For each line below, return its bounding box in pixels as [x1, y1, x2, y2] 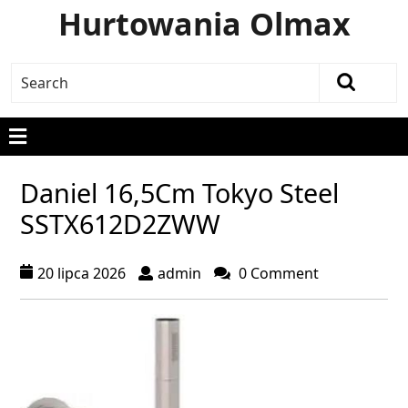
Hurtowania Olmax [57, 3, 351, 45]
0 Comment [235, 263, 319, 283]
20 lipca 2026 [37, 263, 126, 283]
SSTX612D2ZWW [20, 206, 220, 241]
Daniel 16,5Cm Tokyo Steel [20, 175, 339, 210]
